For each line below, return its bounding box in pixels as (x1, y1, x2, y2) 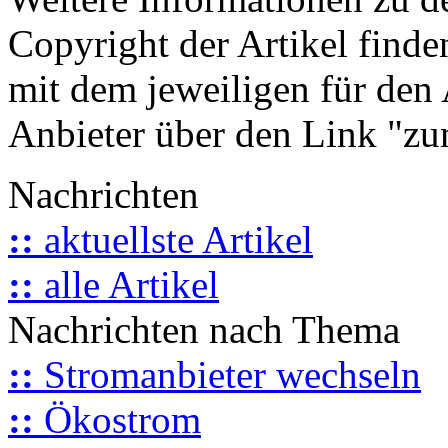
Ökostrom (34, 397, 201, 441)
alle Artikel (34, 262, 219, 306)
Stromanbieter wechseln (34, 352, 421, 396)
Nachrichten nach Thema (8, 307, 400, 351)
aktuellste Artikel (34, 217, 313, 261)
